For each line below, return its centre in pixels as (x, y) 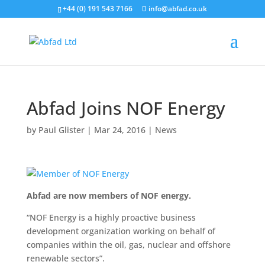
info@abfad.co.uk (178, 9)
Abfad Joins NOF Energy (126, 108)
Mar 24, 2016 (119, 130)
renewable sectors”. (65, 258)
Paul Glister (61, 130)
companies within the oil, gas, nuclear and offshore (128, 245)
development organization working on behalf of (121, 231)
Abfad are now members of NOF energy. (109, 195)
